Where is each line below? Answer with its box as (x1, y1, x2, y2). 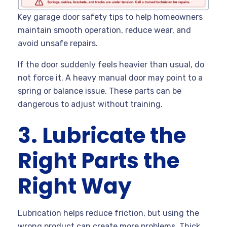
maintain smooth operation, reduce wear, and (18, 25, 191, 35)
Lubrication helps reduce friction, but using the (18, 208, 199, 218)
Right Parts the (18, 146, 179, 176)
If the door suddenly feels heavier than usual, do (18, 60, 204, 70)
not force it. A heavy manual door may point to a (18, 73, 203, 83)
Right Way (18, 171, 132, 202)
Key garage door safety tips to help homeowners (18, 12, 203, 22)
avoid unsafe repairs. (18, 39, 98, 49)
